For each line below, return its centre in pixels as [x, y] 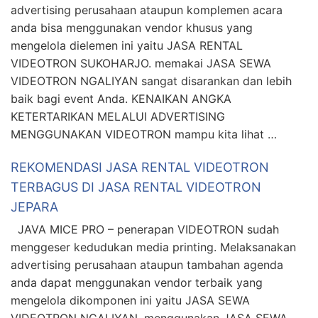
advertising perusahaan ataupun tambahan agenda [147, 265]
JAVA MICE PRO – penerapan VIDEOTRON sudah [145, 229]
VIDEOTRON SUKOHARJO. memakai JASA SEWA [141, 63]
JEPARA [34, 207]
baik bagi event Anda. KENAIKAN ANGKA [121, 99]
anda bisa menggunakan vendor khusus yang [132, 28]
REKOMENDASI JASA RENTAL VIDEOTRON [140, 167]
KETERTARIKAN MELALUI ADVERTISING [118, 116]
